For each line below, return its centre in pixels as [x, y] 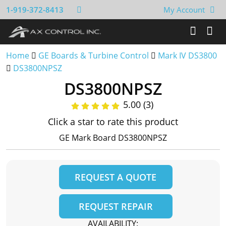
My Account [184, 10]
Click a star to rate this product [113, 122]
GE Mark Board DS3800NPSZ [113, 138]
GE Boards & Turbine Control [95, 55]
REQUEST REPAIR [116, 206]
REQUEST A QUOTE [116, 177]
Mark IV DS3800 [187, 55]
